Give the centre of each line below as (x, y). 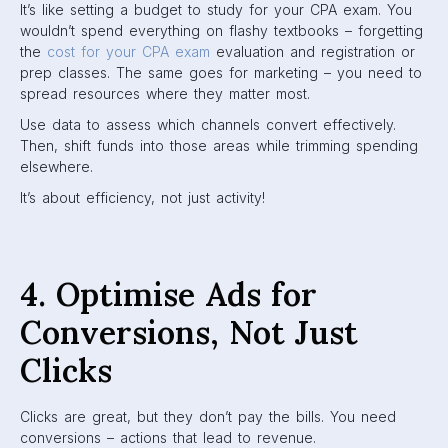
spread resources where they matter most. (165, 93)
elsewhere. (56, 166)
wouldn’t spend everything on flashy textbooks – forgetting (221, 30)
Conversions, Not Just (189, 332)
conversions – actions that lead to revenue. (168, 437)
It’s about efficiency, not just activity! (142, 197)
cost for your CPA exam (128, 51)
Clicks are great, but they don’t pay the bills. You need (208, 416)
